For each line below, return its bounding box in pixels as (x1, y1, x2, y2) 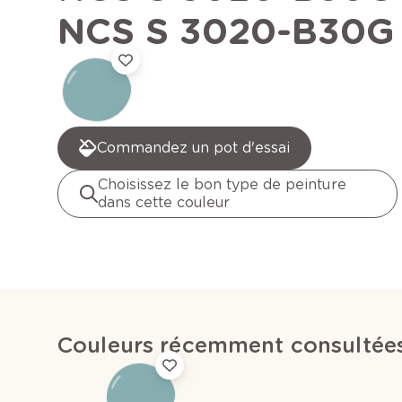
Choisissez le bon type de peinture (98, 176, 346, 194)
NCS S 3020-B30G (57, 10, 395, 54)
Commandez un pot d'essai (97, 139, 291, 157)
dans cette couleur (98, 194, 231, 212)
